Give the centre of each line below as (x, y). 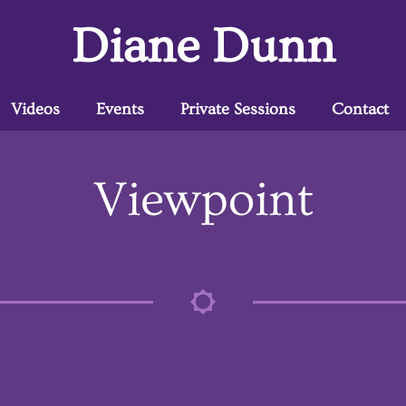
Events (120, 109)
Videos (35, 109)
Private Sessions (238, 109)
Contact (360, 109)
